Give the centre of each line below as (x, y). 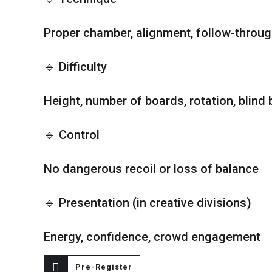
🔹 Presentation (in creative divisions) (148, 203)
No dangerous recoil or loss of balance (151, 169)
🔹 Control (72, 135)
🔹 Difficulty (75, 67)
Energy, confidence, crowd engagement (152, 237)
